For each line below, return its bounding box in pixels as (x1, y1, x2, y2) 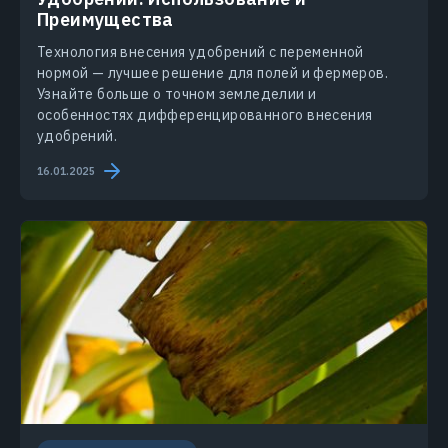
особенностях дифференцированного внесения (37, 106, 373, 125)
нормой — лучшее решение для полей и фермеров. (37, 64, 388, 83)
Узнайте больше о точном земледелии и (37, 85, 317, 104)
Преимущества (37, 8, 174, 32)
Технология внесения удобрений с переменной (37, 43, 364, 62)
